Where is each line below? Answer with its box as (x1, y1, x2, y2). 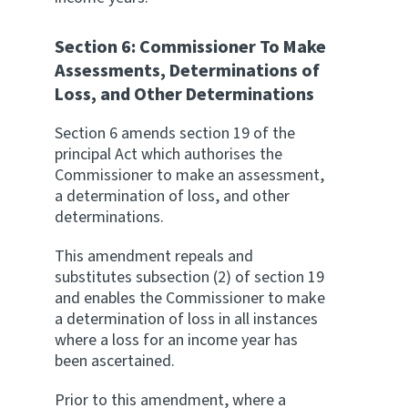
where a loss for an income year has (55, 329, 298, 352)
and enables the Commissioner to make (55, 287, 325, 310)
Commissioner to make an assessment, (55, 164, 324, 187)
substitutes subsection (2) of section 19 (55, 266, 324, 289)
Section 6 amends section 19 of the (55, 122, 295, 145)
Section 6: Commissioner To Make (55, 35, 326, 60)
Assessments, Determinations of (55, 58, 320, 84)
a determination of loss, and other (55, 185, 290, 208)
